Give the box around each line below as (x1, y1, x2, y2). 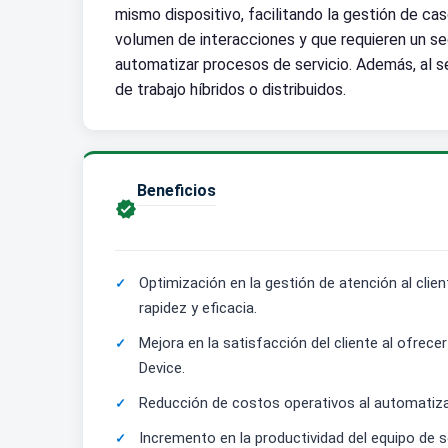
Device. (139, 359, 185, 377)
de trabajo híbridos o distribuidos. (115, 80, 346, 99)
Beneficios (137, 181, 216, 200)
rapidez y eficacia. (139, 299, 257, 317)
